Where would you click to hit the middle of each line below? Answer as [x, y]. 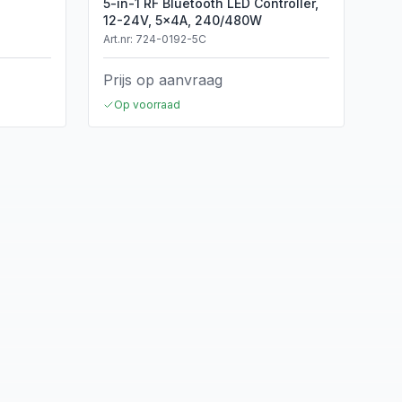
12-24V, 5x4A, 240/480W [183, 20]
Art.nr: [119, 39]
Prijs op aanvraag [163, 80]
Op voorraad [147, 105]
